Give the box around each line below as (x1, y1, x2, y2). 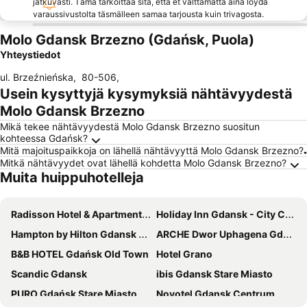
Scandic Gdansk (11, 268, 87, 280)
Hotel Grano (156, 248, 212, 260)
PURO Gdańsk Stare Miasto (11, 288, 137, 299)
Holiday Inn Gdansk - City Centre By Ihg (156, 208, 285, 220)
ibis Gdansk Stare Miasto (156, 268, 273, 280)
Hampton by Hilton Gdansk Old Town (11, 228, 138, 240)
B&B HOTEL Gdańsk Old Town (11, 248, 149, 260)
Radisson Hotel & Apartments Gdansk (11, 208, 142, 220)
